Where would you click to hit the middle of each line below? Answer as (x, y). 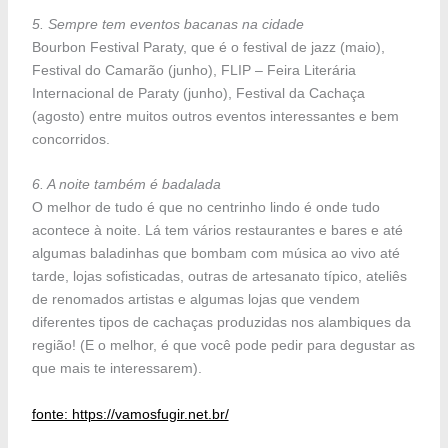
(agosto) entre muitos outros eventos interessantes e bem (215, 116)
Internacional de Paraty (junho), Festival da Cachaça (198, 93)
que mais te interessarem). (116, 368)
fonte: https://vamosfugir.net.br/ (130, 413)
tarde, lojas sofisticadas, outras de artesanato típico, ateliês (219, 276)
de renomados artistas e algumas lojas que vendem (195, 299)
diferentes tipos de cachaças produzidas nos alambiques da (221, 322)
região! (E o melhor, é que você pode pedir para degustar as (223, 345)
